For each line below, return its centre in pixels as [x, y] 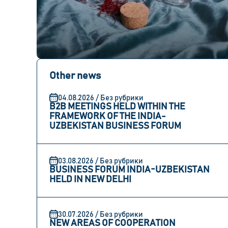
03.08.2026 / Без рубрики [101, 161]
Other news [75, 76]
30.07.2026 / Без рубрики [101, 214]
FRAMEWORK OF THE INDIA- [108, 117]
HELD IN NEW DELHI [90, 180]
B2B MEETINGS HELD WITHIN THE [117, 107]
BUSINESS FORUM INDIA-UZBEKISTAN [130, 170]
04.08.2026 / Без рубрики [101, 98]
